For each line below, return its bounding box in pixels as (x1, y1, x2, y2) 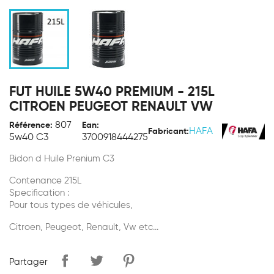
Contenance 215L (9, 176, 81, 185)
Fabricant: (148, 127, 189, 136)
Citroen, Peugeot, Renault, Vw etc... (9, 223, 158, 232)
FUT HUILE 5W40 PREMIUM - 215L (9, 86, 215, 99)
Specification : (9, 188, 69, 198)
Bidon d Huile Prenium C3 (9, 154, 114, 163)
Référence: (9, 121, 53, 130)
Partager (9, 257, 48, 267)
